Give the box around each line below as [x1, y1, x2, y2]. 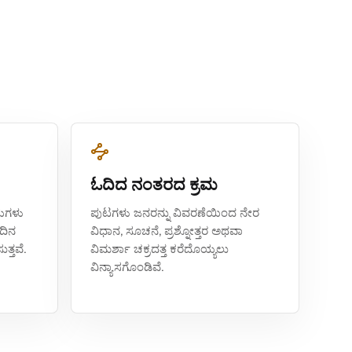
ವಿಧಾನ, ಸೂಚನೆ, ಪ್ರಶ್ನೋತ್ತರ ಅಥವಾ [90, 223, 244, 239]
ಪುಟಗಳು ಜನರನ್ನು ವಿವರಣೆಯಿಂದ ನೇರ [90, 205, 260, 221]
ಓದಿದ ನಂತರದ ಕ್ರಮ [90, 174, 218, 196]
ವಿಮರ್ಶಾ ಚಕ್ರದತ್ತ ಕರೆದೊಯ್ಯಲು [90, 241, 229, 257]
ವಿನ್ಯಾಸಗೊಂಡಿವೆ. [90, 259, 164, 275]
